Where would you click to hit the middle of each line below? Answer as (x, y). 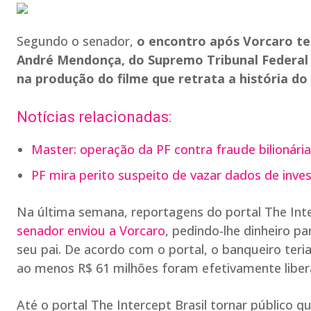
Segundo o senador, (77, 41)
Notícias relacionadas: (94, 117)
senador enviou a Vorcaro (91, 230)
